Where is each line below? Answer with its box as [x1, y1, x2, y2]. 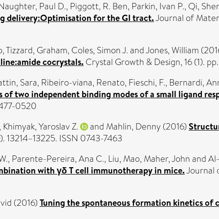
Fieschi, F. [129, 76, 165, 89]
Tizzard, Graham [6, 44, 67, 57]
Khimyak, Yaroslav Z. [3, 120, 78, 133]
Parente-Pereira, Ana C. [12, 152, 104, 165]
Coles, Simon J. [71, 44, 128, 57]
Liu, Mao [108, 152, 140, 165]
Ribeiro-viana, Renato [41, 76, 125, 89]
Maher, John [144, 152, 190, 165]
